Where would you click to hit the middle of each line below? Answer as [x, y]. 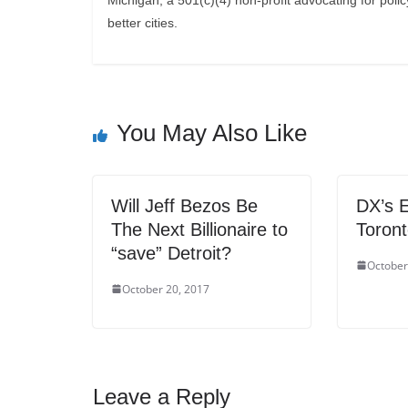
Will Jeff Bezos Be [184, 205]
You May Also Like [212, 133]
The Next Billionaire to [199, 229]
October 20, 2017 [166, 289]
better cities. [142, 23]
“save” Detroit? [171, 253]
